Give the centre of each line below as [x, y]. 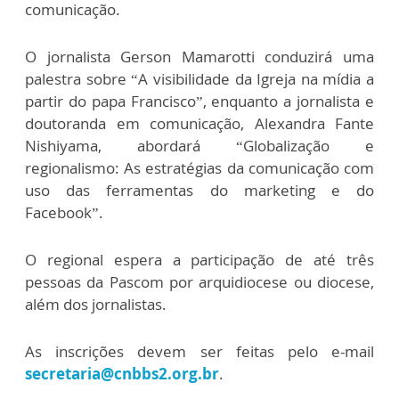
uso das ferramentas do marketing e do [199, 191]
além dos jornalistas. [96, 305]
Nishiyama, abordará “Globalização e [199, 146]
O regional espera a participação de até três [199, 260]
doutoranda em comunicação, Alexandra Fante [199, 124]
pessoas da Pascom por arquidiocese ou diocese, [199, 282]
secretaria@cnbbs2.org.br [122, 374]
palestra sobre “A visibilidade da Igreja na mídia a [199, 79]
